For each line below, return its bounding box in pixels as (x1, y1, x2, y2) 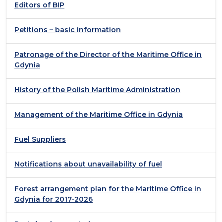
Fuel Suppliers (14, 134, 66, 144)
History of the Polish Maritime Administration (14, 85, 180, 94)
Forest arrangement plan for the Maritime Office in (14, 184, 201, 193)
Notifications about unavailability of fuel (14, 159, 162, 168)
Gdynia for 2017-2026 (14, 194, 93, 204)
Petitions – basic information (14, 25, 121, 34)
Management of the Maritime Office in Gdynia (14, 110, 183, 119)
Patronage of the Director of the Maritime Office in (14, 50, 202, 59)
